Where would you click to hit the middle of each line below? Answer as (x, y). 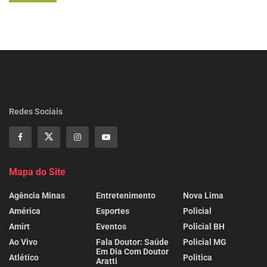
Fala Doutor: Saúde (132, 242)
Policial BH (204, 226)
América (25, 211)
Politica (198, 257)
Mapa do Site (37, 172)
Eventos (111, 226)
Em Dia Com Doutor (132, 251)
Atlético (24, 257)
